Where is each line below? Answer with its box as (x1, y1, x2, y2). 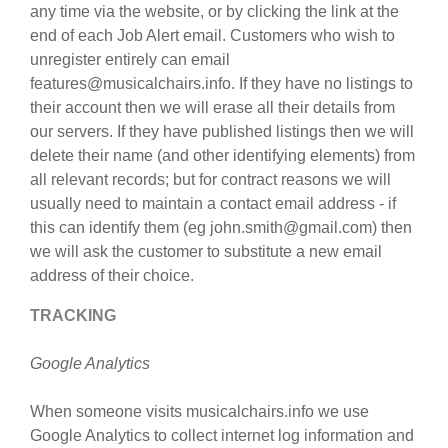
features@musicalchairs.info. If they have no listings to (30, 75, 413, 92)
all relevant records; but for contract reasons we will (30, 171, 391, 188)
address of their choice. (30, 267, 194, 284)
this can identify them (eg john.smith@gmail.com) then (30, 219, 412, 236)
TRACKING (30, 307, 116, 324)
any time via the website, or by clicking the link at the (30, 3, 399, 20)
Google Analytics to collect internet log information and (30, 427, 414, 444)
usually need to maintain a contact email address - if (30, 195, 396, 212)
